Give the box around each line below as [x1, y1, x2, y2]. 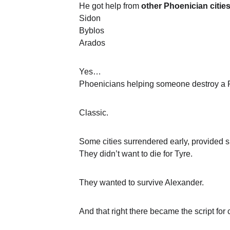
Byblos [79, 26, 104, 35]
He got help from [79, 2, 141, 10]
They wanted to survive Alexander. [79, 178, 204, 187]
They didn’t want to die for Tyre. [79, 149, 193, 158]
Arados [79, 39, 105, 47]
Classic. [79, 108, 108, 117]
